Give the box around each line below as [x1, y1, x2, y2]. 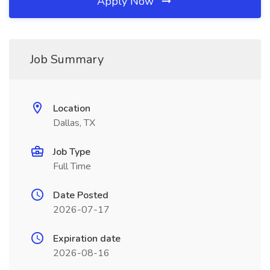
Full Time [53, 160, 91, 173]
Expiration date [53, 232, 121, 245]
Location [53, 102, 90, 115]
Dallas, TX [53, 116, 95, 130]
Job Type [53, 145, 90, 159]
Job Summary [30, 51, 104, 67]
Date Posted [53, 189, 108, 202]
